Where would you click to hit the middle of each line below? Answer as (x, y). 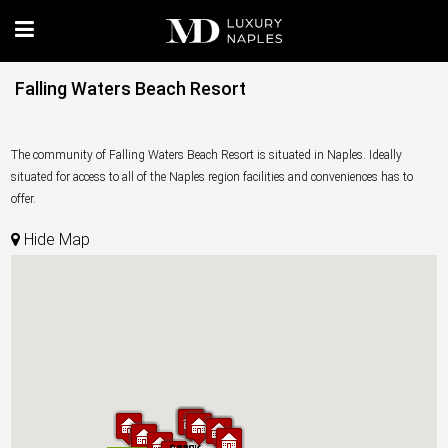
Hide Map (55, 239)
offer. (23, 199)
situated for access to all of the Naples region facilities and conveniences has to (212, 177)
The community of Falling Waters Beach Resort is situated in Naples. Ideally (206, 155)
